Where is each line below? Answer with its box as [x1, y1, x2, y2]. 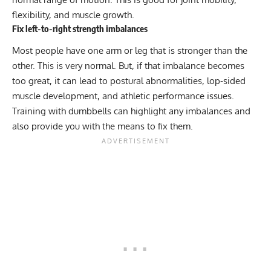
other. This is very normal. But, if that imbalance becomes [12, 60, 244, 72]
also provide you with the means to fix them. [12, 120, 193, 132]
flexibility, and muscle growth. [12, 8, 134, 21]
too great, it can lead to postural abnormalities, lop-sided [12, 75, 246, 87]
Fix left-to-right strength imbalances [12, 22, 148, 34]
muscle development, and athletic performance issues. [12, 90, 234, 102]
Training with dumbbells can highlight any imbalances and [12, 105, 250, 117]
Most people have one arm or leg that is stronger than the [12, 45, 247, 57]
